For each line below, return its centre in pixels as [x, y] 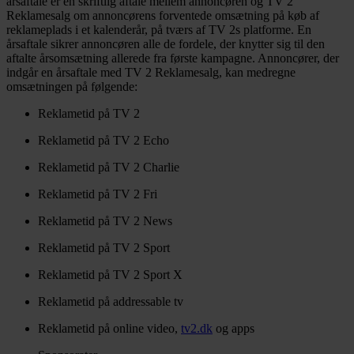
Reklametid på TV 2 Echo [104, 141]
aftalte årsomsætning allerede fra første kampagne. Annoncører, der [173, 58]
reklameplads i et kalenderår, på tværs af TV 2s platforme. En [159, 30]
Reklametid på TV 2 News [105, 221]
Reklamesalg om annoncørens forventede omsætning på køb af [163, 16]
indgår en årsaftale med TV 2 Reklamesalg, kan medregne [151, 73]
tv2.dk [197, 329]
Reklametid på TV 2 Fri [98, 194]
